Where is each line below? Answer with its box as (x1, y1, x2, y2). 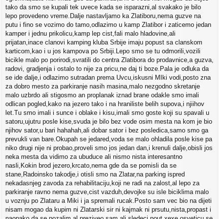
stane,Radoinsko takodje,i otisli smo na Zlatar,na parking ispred (5, 171, 185, 178)
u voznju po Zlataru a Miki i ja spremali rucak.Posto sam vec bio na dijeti (5, 197, 212, 205)
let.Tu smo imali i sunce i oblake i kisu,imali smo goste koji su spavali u (5, 109, 209, 117)
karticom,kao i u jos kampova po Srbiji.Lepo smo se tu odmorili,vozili (5, 47, 200, 55)
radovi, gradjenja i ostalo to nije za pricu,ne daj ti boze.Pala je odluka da (5, 65, 209, 73)
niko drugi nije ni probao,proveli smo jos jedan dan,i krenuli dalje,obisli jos (5, 144, 213, 152)
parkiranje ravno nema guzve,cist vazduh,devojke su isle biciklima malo (5, 188, 209, 196)
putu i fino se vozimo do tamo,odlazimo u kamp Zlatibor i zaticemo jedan (5, 21, 211, 29)
